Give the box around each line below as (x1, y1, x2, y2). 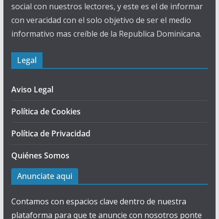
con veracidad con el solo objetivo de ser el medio (11, 15, 191, 26)
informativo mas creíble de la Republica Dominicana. (11, 28, 201, 40)
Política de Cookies (11, 106, 81, 117)
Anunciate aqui (17, 171, 72, 182)
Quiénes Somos (11, 150, 69, 161)
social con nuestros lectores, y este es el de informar (11, 1, 203, 12)
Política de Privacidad (11, 128, 90, 139)
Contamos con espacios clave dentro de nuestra (11, 196, 186, 207)
